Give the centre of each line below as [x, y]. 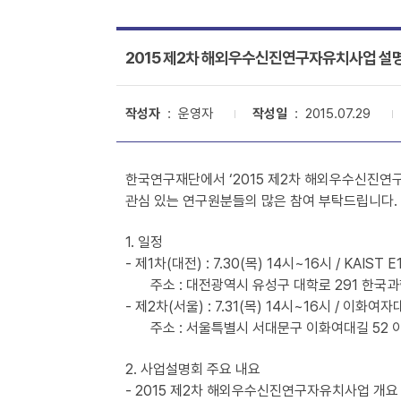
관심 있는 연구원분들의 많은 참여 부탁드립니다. [261, 201]
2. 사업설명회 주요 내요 [193, 369]
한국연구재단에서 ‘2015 [196, 179]
